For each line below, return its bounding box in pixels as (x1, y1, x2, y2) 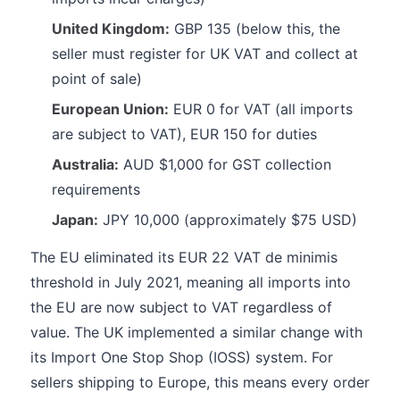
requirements (52, 180, 140, 198)
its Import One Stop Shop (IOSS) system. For (30, 348, 333, 366)
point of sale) (52, 70, 142, 87)
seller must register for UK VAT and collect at (52, 45, 358, 62)
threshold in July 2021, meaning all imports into (30, 273, 351, 291)
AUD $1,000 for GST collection (119, 155, 331, 173)
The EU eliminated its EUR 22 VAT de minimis (30, 248, 337, 266)
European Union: (52, 100, 169, 118)
